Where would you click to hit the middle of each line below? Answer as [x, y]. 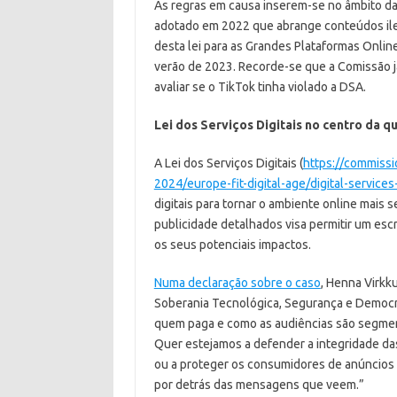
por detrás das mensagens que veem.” [259, 384]
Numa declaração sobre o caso [237, 282]
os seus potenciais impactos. [232, 244]
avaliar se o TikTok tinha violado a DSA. [260, 86]
